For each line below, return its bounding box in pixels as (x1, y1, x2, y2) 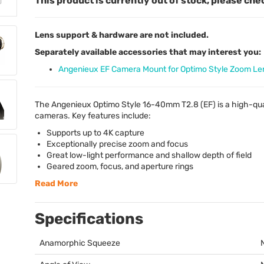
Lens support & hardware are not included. (35, 29, 209, 40)
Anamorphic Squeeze (39, 237, 120, 248)
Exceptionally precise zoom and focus (47, 138, 188, 149)
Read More (35, 178, 78, 189)
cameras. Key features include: (35, 110, 151, 121)
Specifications (35, 209, 143, 228)
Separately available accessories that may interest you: (35, 47, 261, 57)
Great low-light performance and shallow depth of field (47, 150, 252, 160)
